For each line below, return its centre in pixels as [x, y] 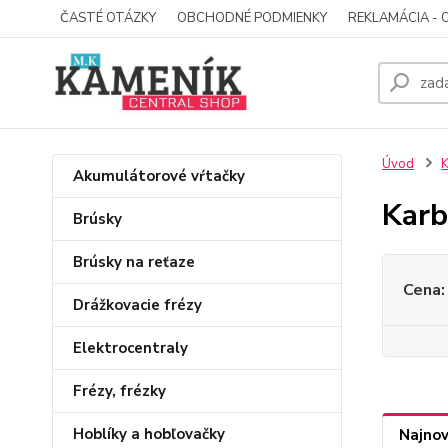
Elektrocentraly [130, 348]
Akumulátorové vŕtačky [159, 176]
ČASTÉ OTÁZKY [108, 18]
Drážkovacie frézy [137, 305]
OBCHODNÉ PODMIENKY [252, 18]
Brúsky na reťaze [134, 262]
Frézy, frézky [119, 391]
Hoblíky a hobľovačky [149, 434]
